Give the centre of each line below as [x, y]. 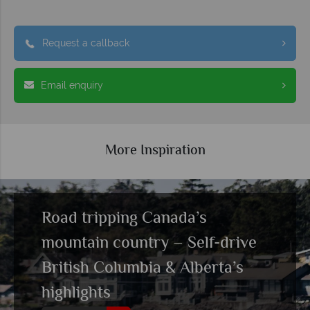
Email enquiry [72, 85]
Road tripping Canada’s [124, 219]
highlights [76, 293]
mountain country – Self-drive [149, 244]
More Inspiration [155, 151]
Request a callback [86, 43]
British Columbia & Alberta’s [142, 268]
